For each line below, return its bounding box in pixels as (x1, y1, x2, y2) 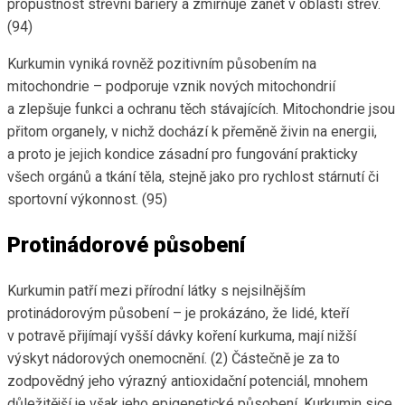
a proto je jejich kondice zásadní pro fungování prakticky (7, 146, 358, 164)
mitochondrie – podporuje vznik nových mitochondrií (7, 78, 335, 96)
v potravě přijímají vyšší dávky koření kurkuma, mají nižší (7, 327, 356, 345)
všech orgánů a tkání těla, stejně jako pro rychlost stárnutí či (7, 168, 379, 186)
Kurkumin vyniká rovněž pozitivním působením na (7, 55, 316, 73)
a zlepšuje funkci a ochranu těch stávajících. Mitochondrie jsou (7, 100, 395, 118)
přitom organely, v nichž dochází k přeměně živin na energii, (7, 123, 377, 141)
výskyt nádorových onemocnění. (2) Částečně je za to (7, 350, 340, 368)
